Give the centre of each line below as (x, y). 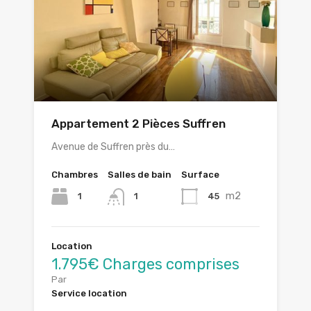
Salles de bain (140, 175)
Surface (200, 175)
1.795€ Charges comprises (145, 264)
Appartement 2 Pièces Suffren (138, 124)
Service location (89, 293)
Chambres (75, 175)
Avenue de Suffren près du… (113, 147)
